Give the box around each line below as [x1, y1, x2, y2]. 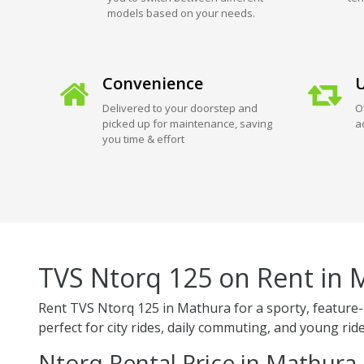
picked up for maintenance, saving [102, 115, 272, 131]
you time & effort [102, 131, 184, 146]
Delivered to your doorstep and [102, 100, 258, 115]
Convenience [102, 71, 203, 94]
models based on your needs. [106, 5, 255, 20]
